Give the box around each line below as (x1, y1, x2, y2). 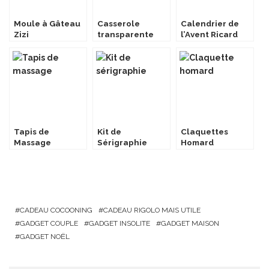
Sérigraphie (97, 138, 147, 147)
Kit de (97, 127, 121, 136)
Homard (181, 138, 214, 147)
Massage (14, 138, 51, 147)
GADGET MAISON (161, 219, 219, 228)
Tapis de (14, 127, 49, 136)
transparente (97, 29, 154, 39)
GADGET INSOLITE (89, 219, 150, 228)
